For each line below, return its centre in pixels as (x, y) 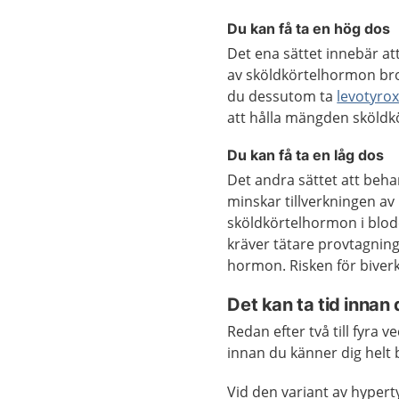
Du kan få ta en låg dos (306, 155)
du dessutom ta (282, 96)
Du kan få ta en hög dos (309, 28)
